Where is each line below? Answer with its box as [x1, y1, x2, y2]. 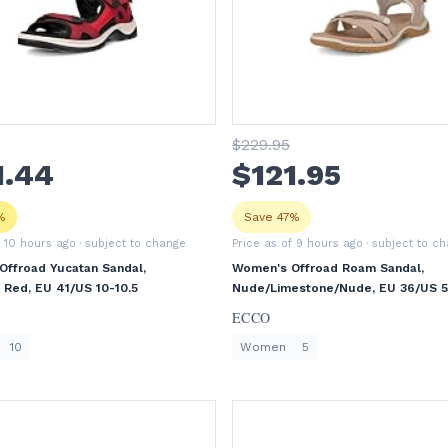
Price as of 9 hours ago [232, 237, 363, 250]
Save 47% [244, 210, 299, 224]
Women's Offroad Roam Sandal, [232, 261, 424, 275]
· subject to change [76, 237, 186, 250]
